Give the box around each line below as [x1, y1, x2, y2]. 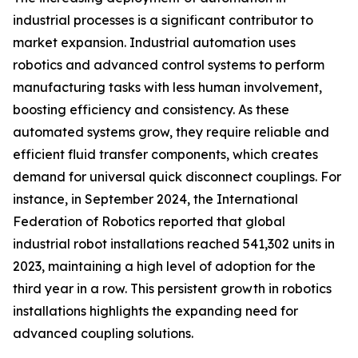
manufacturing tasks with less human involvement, [13, 79, 322, 96]
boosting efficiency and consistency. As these [13, 101, 289, 118]
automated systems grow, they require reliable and [13, 124, 329, 141]
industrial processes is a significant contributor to [13, 12, 313, 29]
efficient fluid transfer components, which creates [13, 146, 318, 163]
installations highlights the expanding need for [13, 303, 298, 320]
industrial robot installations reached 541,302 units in [13, 236, 335, 253]
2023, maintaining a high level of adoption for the [13, 258, 316, 275]
